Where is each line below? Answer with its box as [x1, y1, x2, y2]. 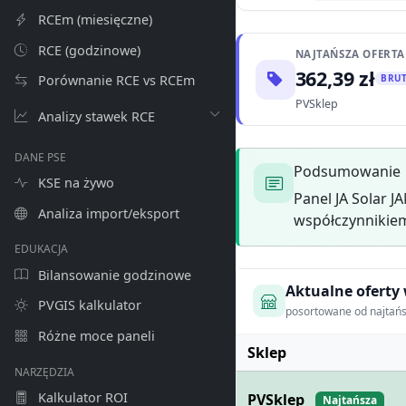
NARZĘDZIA [14, 363, 74, 380]
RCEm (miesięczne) [34, 10, 152, 28]
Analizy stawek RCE [34, 107, 155, 125]
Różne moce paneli [34, 327, 155, 345]
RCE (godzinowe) [34, 41, 140, 59]
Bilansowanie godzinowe [34, 266, 191, 284]
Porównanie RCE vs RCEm [34, 72, 195, 90]
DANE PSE [14, 149, 66, 165]
